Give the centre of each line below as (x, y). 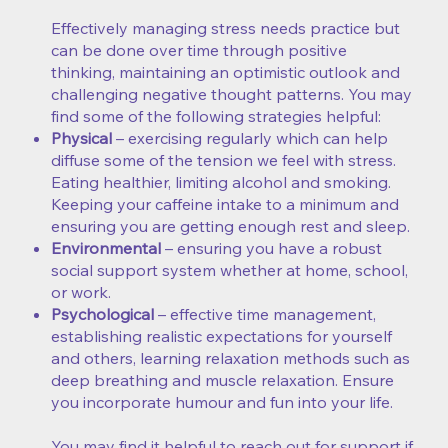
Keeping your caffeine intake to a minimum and (225, 204)
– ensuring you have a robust (271, 248)
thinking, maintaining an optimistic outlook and (225, 72)
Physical (81, 138)
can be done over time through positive (199, 50)
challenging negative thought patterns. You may (231, 94)
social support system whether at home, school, (229, 270)
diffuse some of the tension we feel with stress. (223, 160)
